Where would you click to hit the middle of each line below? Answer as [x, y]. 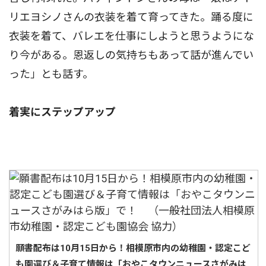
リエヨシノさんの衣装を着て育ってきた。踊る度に [131, 17]
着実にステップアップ [62, 112]
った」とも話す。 [51, 74]
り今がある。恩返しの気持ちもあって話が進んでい [131, 55]
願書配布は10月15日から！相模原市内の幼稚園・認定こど [133, 248]
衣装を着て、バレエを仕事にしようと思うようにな [132, 36]
